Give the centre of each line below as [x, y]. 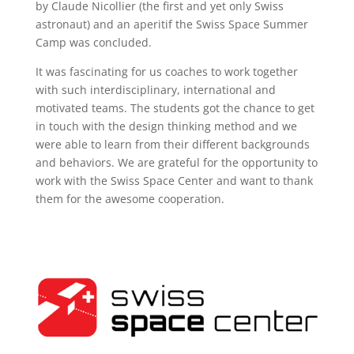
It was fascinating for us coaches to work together [166, 72]
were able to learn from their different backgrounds [172, 144]
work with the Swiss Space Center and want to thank [174, 181]
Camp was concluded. [93, 42]
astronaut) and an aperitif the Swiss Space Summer [171, 24]
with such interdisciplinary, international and [155, 90]
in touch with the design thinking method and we [166, 126]
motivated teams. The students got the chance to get [175, 108]
